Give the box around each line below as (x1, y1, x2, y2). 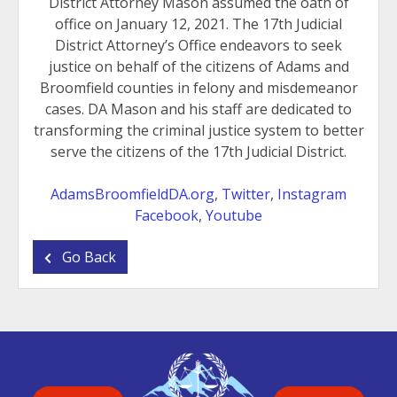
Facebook (135, 206, 198, 225)
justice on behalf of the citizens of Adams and (48, 57, 349, 76)
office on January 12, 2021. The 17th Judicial (55, 14, 342, 34)
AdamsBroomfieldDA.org (51, 184, 214, 204)
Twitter (222, 184, 270, 204)
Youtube (206, 206, 262, 225)
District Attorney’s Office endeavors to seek (55, 35, 342, 55)
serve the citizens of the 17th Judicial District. (51, 142, 346, 161)
